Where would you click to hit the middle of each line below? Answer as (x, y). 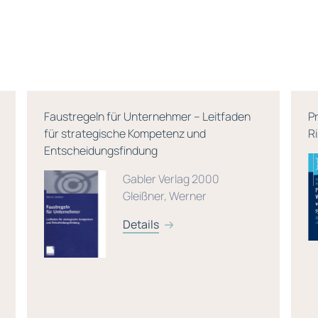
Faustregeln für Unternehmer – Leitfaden (147, 116)
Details (141, 224)
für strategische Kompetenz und (125, 133)
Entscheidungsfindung (101, 150)
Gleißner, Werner (164, 196)
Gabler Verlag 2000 (171, 179)
